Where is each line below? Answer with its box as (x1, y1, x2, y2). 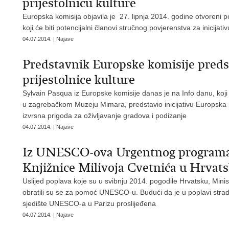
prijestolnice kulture (22, 72, 135, 87)
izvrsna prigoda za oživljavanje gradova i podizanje (22, 111, 187, 120)
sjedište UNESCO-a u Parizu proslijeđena (22, 199, 158, 208)
